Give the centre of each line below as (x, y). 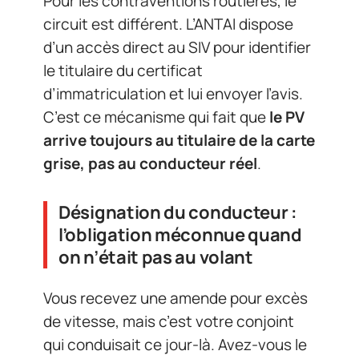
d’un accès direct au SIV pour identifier (177, 48)
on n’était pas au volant (156, 258)
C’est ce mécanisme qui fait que (156, 117)
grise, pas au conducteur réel (150, 164)
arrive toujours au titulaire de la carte (179, 141)
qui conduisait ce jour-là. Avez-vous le (175, 344)
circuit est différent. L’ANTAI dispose (168, 24)
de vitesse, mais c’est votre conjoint (169, 321)
